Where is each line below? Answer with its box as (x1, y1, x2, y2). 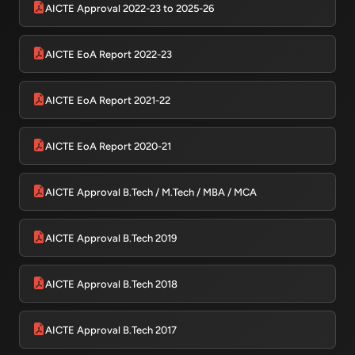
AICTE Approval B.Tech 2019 (45, 231, 177, 244)
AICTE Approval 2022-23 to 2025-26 (45, 2, 214, 14)
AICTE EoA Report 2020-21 (45, 139, 171, 152)
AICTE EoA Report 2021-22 (45, 94, 170, 106)
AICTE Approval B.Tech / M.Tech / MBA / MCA (45, 185, 257, 198)
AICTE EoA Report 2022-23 (45, 48, 172, 60)
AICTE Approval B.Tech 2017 (45, 323, 177, 336)
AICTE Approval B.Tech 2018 (45, 277, 177, 290)
